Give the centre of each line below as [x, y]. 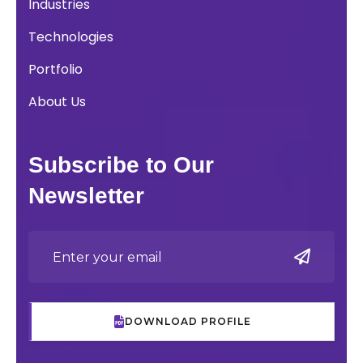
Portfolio [56, 70]
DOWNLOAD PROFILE [188, 322]
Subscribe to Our [121, 165]
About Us [57, 102]
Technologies [71, 37]
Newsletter [86, 196]
